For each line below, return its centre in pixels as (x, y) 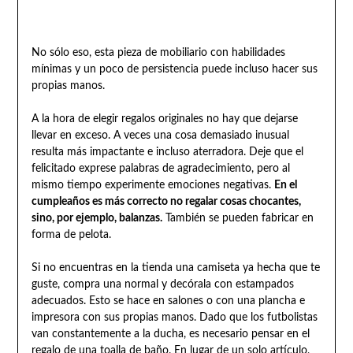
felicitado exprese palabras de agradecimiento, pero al (160, 168)
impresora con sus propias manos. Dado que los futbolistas (174, 317)
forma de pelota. (71, 234)
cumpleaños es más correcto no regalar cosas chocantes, (166, 201)
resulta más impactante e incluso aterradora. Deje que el (167, 152)
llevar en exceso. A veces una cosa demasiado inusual (160, 135)
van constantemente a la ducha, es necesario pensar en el (170, 334)
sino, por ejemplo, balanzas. (97, 218)
